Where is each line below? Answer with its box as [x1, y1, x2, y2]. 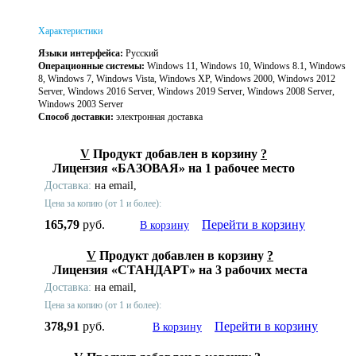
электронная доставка [114, 111, 203, 123]
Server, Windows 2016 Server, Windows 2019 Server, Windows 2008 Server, [38, 86, 335, 98]
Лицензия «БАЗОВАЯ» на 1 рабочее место [52, 161, 295, 176]
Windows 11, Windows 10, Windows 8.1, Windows [145, 60, 346, 72]
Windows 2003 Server [38, 99, 123, 110]
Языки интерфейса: [38, 48, 123, 60]
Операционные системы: [38, 60, 145, 72]
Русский [123, 48, 158, 60]
